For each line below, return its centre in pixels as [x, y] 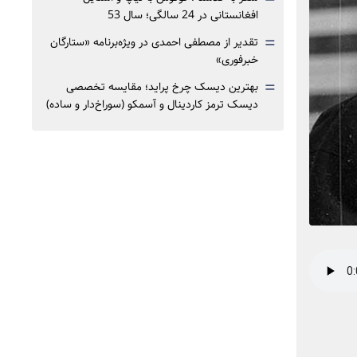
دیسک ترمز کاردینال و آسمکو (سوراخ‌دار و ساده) [152, 104]
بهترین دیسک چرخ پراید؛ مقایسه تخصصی [162, 87]
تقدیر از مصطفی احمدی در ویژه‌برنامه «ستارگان [154, 42]
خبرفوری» [237, 60]
